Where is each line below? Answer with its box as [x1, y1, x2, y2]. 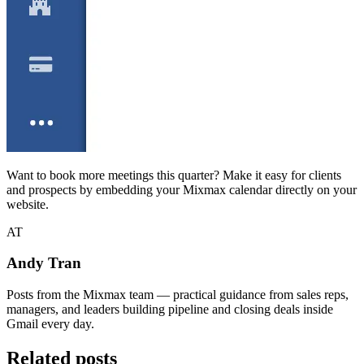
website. [6, 197, 49, 211]
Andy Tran [6, 254, 81, 272]
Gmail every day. [6, 317, 94, 331]
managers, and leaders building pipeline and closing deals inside [6, 302, 333, 317]
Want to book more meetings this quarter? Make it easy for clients [6, 167, 341, 182]
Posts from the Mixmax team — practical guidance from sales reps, [6, 288, 349, 302]
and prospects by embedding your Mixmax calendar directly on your [6, 182, 357, 197]
